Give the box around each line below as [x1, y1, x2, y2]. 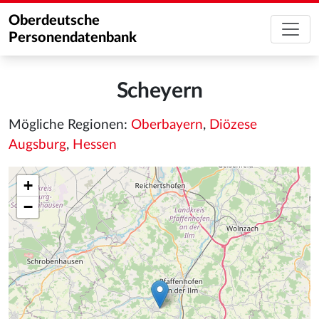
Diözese [209, 118, 257, 132]
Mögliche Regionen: [9, 118, 131, 132]
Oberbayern [131, 118, 203, 132]
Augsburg [9, 138, 66, 152]
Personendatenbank [9, 31, 137, 45]
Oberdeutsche [9, 14, 100, 28]
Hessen [73, 138, 117, 152]
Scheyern [116, 80, 203, 102]
